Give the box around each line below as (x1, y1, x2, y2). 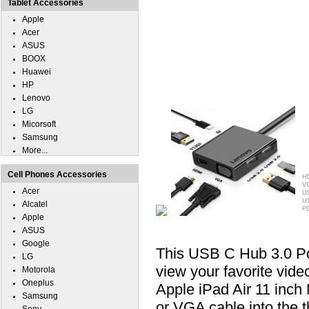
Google (22, 239, 50, 248)
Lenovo (22, 93, 50, 103)
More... (22, 146, 48, 155)
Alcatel (22, 199, 48, 209)
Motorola (22, 265, 55, 275)
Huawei (22, 67, 51, 77)
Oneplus (22, 278, 54, 288)
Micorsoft (22, 119, 56, 129)
